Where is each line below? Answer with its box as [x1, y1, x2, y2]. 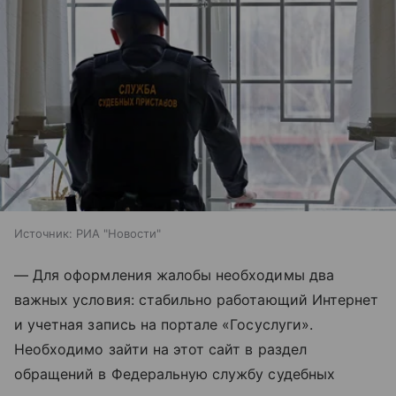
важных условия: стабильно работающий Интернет [14, 290, 379, 308]
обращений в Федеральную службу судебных [14, 364, 335, 383]
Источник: [14, 225, 72, 240]
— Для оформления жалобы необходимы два [14, 265, 334, 284]
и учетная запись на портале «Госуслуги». [14, 315, 313, 333]
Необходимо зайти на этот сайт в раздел [14, 339, 307, 358]
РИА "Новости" [76, 225, 161, 240]
